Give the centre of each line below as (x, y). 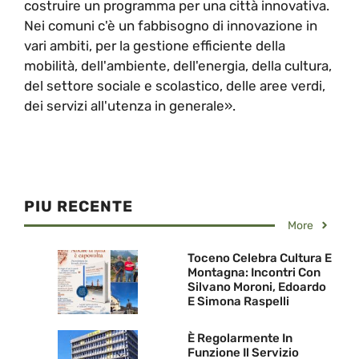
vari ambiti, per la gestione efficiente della (155, 45)
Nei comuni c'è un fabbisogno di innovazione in (171, 25)
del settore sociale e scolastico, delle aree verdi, (175, 85)
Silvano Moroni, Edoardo (257, 287)
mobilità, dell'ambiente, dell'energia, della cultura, (178, 65)
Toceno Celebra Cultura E (260, 258)
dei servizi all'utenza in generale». (130, 105)
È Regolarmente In (240, 339)
